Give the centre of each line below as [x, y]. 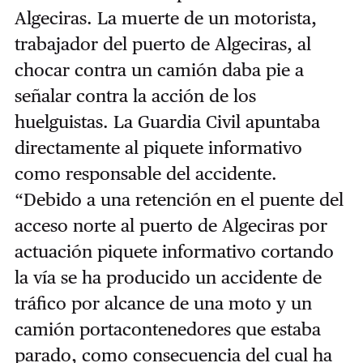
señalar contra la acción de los [135, 95]
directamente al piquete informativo [158, 147]
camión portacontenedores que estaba [167, 329]
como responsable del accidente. [145, 173]
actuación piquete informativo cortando [174, 251]
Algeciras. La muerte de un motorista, [165, 17]
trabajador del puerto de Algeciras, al [162, 43]
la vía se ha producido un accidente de [168, 277]
